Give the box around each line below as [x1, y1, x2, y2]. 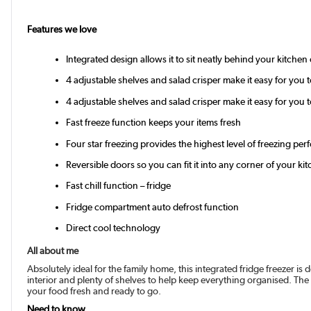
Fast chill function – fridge [66, 180, 171, 192]
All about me [27, 245, 79, 257]
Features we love [27, 23, 97, 35]
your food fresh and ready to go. [27, 285, 162, 297]
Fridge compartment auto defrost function [66, 201, 239, 212]
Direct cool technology [66, 222, 161, 234]
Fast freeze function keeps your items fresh [66, 117, 242, 128]
